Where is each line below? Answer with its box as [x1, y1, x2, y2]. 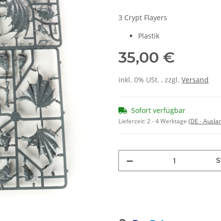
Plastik [138, 31, 159, 41]
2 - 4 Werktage [147, 117, 188, 126]
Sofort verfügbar [131, 106, 185, 115]
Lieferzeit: [118, 117, 147, 126]
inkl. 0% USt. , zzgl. [118, 75, 182, 85]
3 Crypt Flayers [118, 13, 167, 23]
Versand [182, 75, 209, 85]
